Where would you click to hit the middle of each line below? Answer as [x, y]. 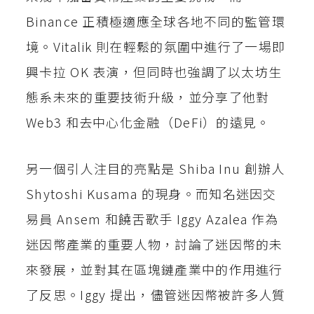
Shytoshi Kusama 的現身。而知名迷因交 [151, 193]
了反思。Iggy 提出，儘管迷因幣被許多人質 [156, 294]
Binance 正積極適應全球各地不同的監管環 [156, 21]
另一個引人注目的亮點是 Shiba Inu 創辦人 [156, 168]
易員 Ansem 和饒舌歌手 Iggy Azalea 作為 [152, 219]
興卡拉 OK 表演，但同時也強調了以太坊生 [154, 71]
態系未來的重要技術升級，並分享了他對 [148, 97]
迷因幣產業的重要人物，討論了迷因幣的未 [155, 244]
